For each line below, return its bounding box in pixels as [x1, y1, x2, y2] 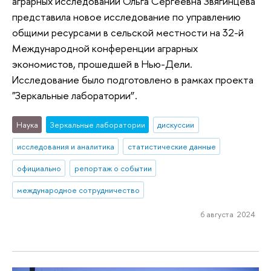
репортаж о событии [74, 163, 152, 174]
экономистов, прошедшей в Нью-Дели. [12, 56, 192, 71]
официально [16, 163, 61, 174]
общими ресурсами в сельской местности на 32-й [12, 25, 244, 39]
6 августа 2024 [200, 208, 255, 220]
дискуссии [157, 119, 195, 131]
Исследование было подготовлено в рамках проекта [12, 72, 253, 87]
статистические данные [127, 141, 216, 152]
